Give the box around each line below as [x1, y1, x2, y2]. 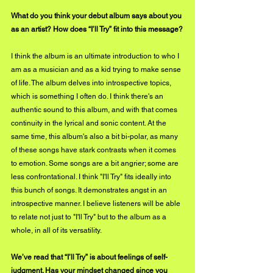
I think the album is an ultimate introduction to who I [11, 51, 181, 60]
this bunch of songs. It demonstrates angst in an [11, 185, 169, 194]
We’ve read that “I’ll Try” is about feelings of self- [11, 252, 168, 261]
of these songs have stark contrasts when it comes [11, 145, 178, 154]
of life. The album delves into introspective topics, [11, 78, 173, 87]
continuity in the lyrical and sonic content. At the [11, 118, 168, 127]
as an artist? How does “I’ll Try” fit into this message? [11, 24, 183, 34]
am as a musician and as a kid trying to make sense [11, 65, 183, 74]
